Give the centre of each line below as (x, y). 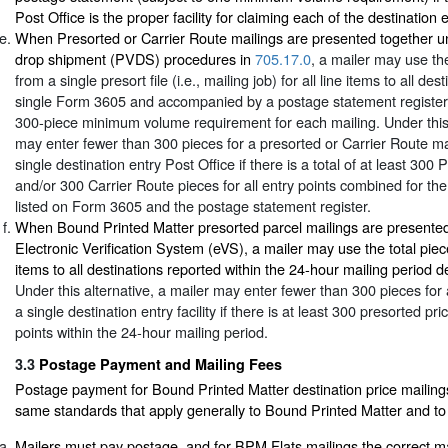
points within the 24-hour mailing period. (141, 331)
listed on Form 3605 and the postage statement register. (193, 205)
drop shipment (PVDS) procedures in (135, 58)
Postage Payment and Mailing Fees (160, 364)
